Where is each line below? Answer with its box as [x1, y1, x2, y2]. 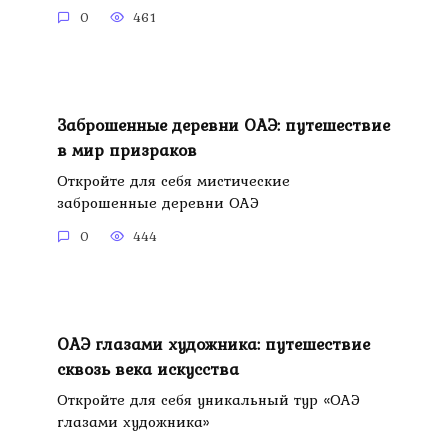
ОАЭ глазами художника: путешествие [56, 331, 370, 358]
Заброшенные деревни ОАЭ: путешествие [56, 111, 390, 138]
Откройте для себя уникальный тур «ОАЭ [56, 387, 360, 411]
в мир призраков [56, 136, 197, 163]
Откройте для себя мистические [56, 168, 290, 192]
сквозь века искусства [56, 356, 239, 383]
